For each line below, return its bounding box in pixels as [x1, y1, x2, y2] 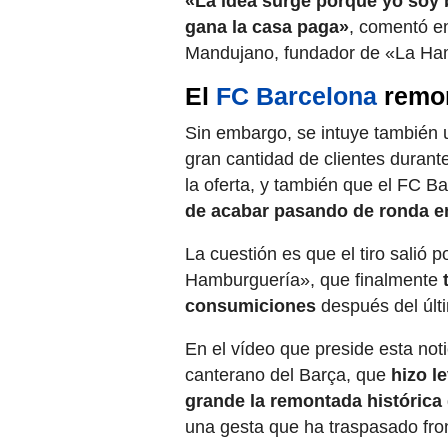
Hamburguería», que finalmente [185, 270, 443, 291]
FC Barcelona [216, 82, 377, 111]
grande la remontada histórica [185, 391, 442, 412]
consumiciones [185, 296, 316, 317]
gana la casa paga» [185, 17, 349, 38]
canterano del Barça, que [185, 365, 391, 386]
